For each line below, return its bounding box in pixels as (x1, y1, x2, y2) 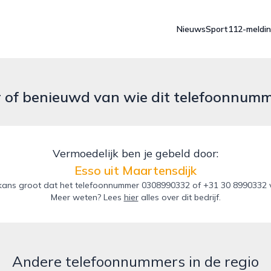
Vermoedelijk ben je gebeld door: (53, 146, 218, 160)
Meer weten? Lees (50, 192, 124, 203)
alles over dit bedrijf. (138, 192, 221, 203)
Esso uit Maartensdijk (74, 163, 197, 178)
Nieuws (177, 24, 206, 34)
